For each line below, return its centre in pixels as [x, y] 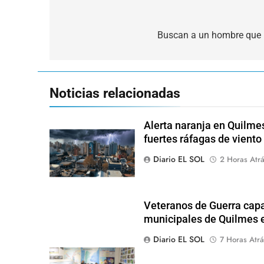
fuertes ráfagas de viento [202, 139]
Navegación [98, 17]
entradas [89, 59]
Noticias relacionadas [115, 93]
